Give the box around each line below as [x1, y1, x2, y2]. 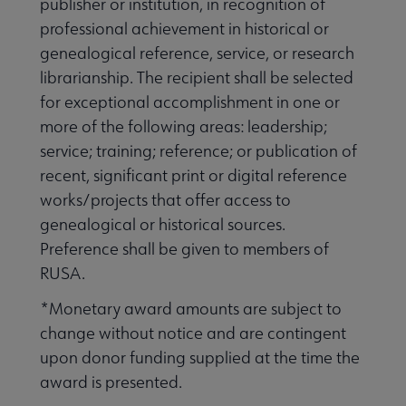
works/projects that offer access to [40, 188, 291, 210]
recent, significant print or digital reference [40, 164, 347, 186]
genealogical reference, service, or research [40, 42, 354, 63]
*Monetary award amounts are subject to [40, 297, 342, 319]
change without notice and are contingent [40, 322, 346, 343]
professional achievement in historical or [40, 17, 329, 39]
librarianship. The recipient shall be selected [40, 66, 353, 88]
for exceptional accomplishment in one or [40, 91, 340, 112]
